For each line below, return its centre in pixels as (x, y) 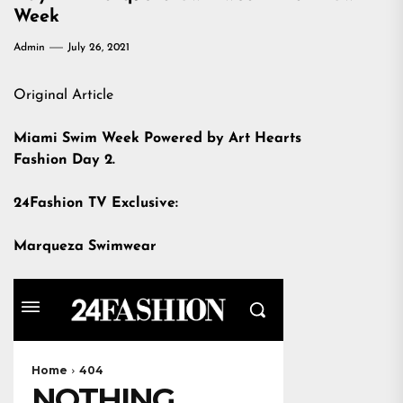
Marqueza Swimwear (85, 246)
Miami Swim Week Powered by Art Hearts (157, 139)
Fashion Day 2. (67, 160)
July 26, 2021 (99, 48)
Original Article (63, 95)
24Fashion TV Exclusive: (98, 203)
